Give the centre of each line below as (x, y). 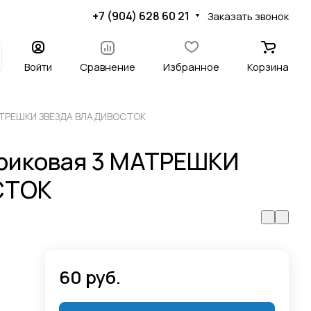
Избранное (191, 67)
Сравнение (108, 67)
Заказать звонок (248, 16)
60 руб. (90, 277)
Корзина (268, 67)
